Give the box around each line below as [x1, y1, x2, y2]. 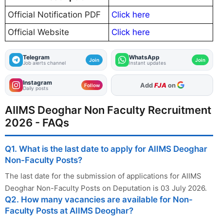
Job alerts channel [23, 59, 66, 66]
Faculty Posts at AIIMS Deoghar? [5, 205, 133, 216]
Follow [84, 82, 100, 88]
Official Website [8, 27, 69, 37]
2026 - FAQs [5, 116, 69, 129]
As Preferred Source [130, 81, 194, 89]
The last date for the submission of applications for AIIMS [5, 171, 201, 181]
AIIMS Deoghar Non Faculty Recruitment [5, 103, 211, 116]
